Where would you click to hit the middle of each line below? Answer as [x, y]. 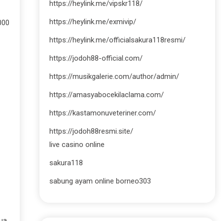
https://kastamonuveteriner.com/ [102, 113]
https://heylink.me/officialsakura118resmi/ [117, 40]
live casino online [77, 145]
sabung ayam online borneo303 [100, 181]
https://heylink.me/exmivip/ [92, 22]
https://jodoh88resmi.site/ [91, 131]
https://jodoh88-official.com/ [96, 58]
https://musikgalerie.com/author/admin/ [114, 76]
